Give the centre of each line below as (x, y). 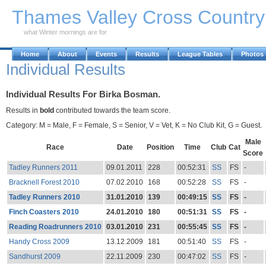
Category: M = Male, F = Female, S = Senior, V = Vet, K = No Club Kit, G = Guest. (134, 125)
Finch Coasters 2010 (44, 212)
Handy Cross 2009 (39, 241)
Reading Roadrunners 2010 (55, 227)
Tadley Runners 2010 (44, 197)
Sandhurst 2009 (34, 256)
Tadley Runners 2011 (43, 167)
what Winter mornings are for (65, 32)
